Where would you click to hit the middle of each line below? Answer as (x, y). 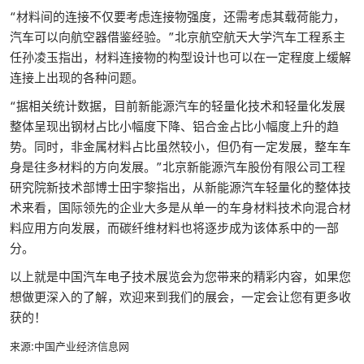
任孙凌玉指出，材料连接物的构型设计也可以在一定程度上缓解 (180, 57)
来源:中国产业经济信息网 (69, 346)
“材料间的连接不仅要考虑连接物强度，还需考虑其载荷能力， (178, 16)
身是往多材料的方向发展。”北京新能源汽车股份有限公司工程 (178, 167)
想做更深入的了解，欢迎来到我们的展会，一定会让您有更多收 (180, 297)
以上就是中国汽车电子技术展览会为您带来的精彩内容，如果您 (180, 276)
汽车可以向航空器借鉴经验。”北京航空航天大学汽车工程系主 (178, 37)
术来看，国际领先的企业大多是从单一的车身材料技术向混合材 (180, 207)
